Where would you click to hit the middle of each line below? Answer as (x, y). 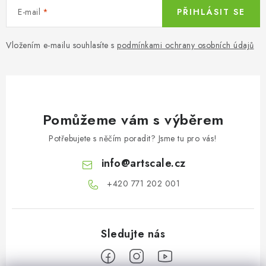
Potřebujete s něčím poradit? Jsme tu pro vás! (133, 139)
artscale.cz (158, 164)
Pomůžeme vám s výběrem (133, 120)
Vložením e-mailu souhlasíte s (61, 45)
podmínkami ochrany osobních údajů (186, 45)
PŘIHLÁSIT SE (211, 12)
